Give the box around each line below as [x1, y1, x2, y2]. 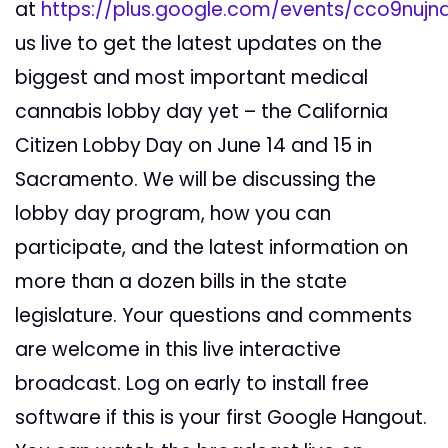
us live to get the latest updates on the [15, 30, 382, 58]
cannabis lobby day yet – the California [15, 98, 388, 126]
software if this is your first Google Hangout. [15, 404, 427, 432]
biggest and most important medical [15, 64, 368, 92]
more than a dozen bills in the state [15, 268, 347, 296]
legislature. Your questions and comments [15, 302, 412, 330]
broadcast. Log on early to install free [15, 370, 369, 398]
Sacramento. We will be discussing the [15, 166, 376, 194]
